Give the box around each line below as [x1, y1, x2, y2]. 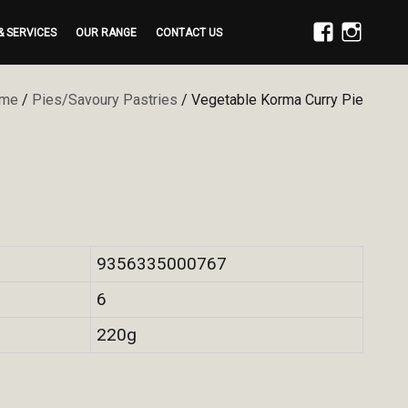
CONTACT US [155, 25, 222, 38]
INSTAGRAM [335, 63, 396, 76]
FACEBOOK [307, 63, 362, 76]
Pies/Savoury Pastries [32, 91, 178, 108]
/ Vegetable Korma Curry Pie [178, 91, 363, 108]
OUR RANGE [75, 25, 137, 38]
